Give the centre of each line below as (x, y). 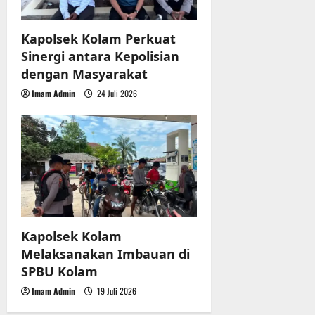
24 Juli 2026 (116, 93)
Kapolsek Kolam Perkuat (98, 38)
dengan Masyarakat (84, 73)
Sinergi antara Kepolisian (100, 56)
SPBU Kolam (59, 271)
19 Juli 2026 (116, 290)
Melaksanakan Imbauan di (105, 253)
